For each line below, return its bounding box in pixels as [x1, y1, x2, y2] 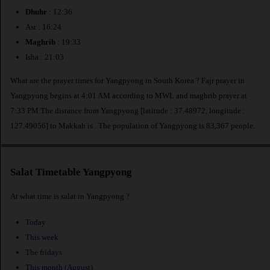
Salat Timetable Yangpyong [10, 166, 132, 178]
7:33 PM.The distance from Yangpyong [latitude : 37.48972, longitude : [10, 105, 245, 115]
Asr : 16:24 [25, 22, 61, 32]
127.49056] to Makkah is [10, 121, 95, 130]
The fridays [25, 248, 62, 257]
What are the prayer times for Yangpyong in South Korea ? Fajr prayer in [10, 75, 245, 85]
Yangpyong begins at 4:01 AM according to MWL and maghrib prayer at [10, 90, 247, 100]
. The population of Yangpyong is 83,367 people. [95, 121, 255, 130]
